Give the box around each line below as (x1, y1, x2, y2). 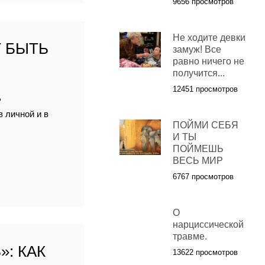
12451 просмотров (172, 85, 238, 94)
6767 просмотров (172, 172, 234, 182)
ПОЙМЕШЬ (172, 144, 224, 154)
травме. (172, 231, 207, 242)
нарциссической (172, 219, 244, 230)
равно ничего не (172, 56, 244, 67)
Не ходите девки (172, 33, 245, 43)
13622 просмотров (172, 248, 238, 257)
